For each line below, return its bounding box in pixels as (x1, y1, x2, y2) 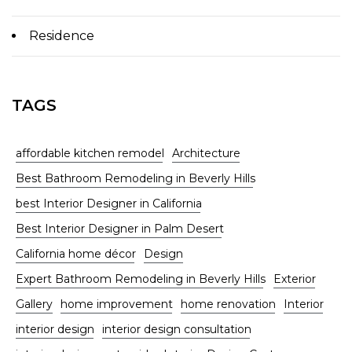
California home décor (16, 246, 136, 261)
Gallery (16, 296, 53, 311)
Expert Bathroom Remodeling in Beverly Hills (16, 271, 266, 286)
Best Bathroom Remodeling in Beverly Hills (16, 170, 255, 185)
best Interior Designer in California (16, 196, 202, 211)
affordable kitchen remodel (16, 145, 164, 160)
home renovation (181, 296, 276, 311)
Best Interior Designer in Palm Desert (16, 221, 224, 236)
